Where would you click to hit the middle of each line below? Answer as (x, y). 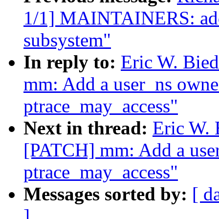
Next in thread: (88, 128)
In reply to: (72, 62)
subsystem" (67, 40)
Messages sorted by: (108, 194)
